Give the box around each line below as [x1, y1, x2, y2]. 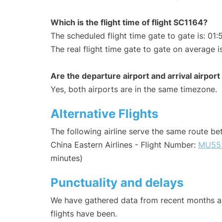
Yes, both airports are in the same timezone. [51, 84, 217, 95]
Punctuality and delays [51, 175, 183, 190]
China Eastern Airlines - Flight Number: [51, 140, 198, 150]
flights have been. [51, 209, 117, 219]
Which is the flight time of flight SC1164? [51, 17, 208, 28]
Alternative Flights [51, 107, 158, 121]
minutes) [51, 153, 83, 164]
